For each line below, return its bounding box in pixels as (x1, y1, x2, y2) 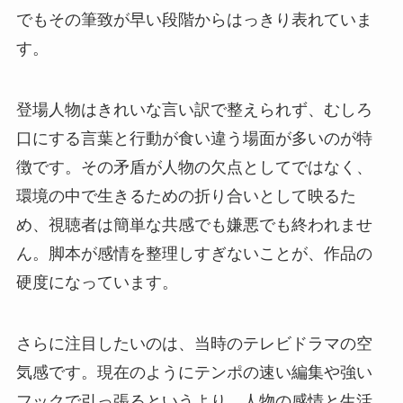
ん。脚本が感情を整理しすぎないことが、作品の (15, 244, 372, 263)
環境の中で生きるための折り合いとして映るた (15, 186, 356, 205)
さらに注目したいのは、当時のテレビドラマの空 (15, 334, 372, 353)
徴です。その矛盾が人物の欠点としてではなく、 (15, 157, 372, 176)
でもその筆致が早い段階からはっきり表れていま (15, 10, 372, 29)
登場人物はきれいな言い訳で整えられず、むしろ (15, 100, 372, 119)
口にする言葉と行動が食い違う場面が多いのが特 (15, 129, 372, 148)
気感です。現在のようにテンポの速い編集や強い (15, 363, 372, 381)
